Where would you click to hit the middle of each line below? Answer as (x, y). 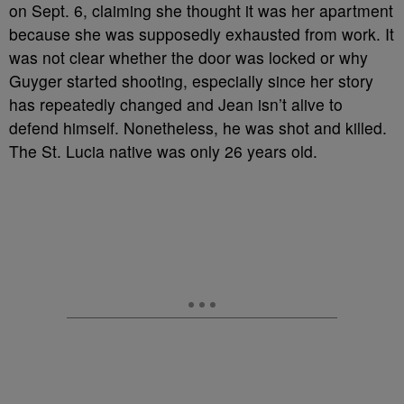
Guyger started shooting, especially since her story (191, 81)
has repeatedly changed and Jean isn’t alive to (176, 104)
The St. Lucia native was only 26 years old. (163, 151)
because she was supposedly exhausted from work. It (202, 34)
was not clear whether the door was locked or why (188, 57)
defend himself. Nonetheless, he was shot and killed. (198, 128)
